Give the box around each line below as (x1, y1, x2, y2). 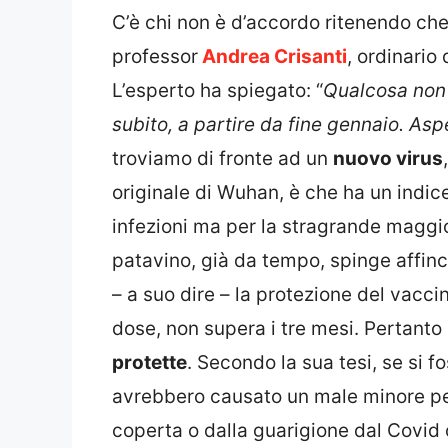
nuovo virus (333, 146, 443, 170)
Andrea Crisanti (198, 44, 347, 68)
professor (112, 44, 198, 68)
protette (112, 350, 187, 374)
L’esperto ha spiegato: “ (112, 78, 323, 102)
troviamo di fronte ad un (112, 146, 333, 170)
